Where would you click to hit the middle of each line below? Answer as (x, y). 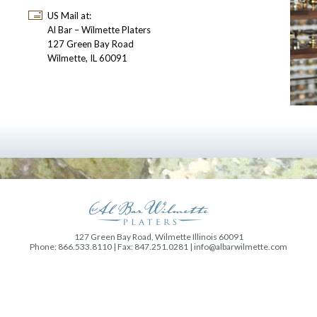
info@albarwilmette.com (241, 247)
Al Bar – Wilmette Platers (99, 30)
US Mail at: (69, 16)
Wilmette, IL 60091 (87, 58)
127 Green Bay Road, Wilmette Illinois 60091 (158, 237)
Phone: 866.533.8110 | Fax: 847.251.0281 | (112, 247)
